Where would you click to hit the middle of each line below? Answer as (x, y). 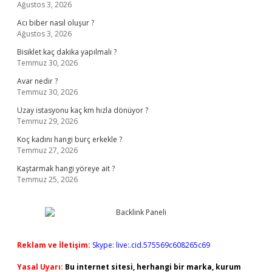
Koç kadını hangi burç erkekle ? (70, 139)
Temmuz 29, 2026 (47, 121)
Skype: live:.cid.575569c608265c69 (151, 245)
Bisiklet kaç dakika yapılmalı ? (67, 52)
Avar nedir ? (37, 81)
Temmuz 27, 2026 (47, 150)
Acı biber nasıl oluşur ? (56, 23)
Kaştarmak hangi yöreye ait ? (66, 168)
